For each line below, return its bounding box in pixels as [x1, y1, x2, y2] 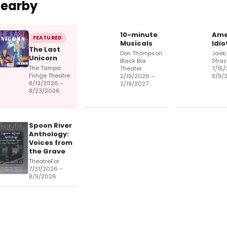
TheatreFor [28, 157, 59, 166]
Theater [120, 64, 142, 73]
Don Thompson [120, 49, 162, 58]
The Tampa [28, 64, 61, 72]
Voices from [28, 138, 72, 148]
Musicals [120, 39, 153, 49]
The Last [28, 45, 60, 55]
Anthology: [28, 129, 69, 139]
